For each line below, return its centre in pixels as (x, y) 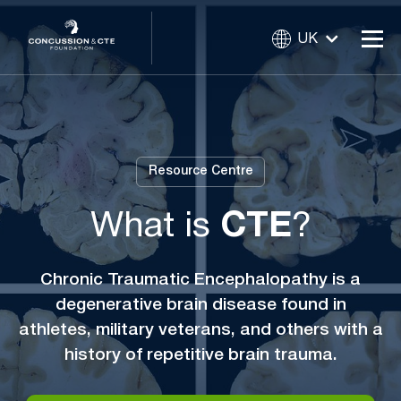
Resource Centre (200, 172)
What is (155, 226)
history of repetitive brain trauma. (200, 355)
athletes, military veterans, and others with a (200, 330)
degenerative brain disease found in (200, 305)
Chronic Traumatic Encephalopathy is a (200, 280)
